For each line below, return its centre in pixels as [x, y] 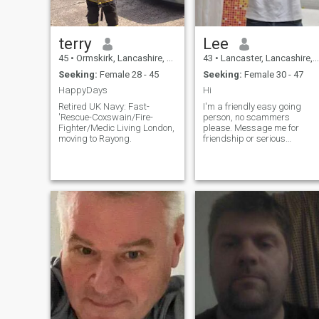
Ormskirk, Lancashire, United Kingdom [120, 58]
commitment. [228, 149]
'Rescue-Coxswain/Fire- [105, 117]
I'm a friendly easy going [252, 106]
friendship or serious [244, 138]
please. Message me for [251, 127]
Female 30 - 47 [272, 74]
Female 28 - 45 [128, 74]
